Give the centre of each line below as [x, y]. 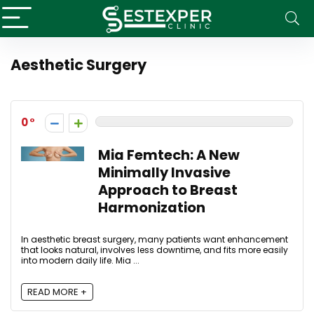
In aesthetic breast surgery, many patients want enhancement [155, 239]
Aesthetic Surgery [78, 65]
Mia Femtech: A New [169, 155]
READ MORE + [57, 292]
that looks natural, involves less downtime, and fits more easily [155, 250]
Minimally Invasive [164, 173]
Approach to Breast [168, 190]
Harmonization [152, 208]
